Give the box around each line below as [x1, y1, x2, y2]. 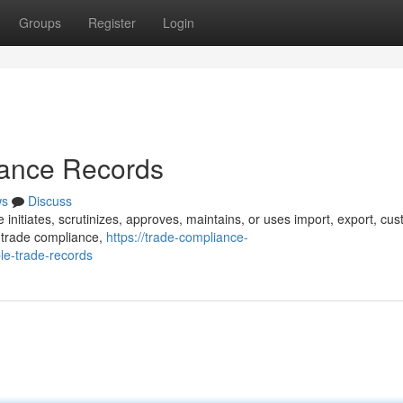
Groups [19, 13, 61, 31]
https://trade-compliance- [106, 228, 248, 246]
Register [88, 13, 136, 31]
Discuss [28, 192, 72, 210]
